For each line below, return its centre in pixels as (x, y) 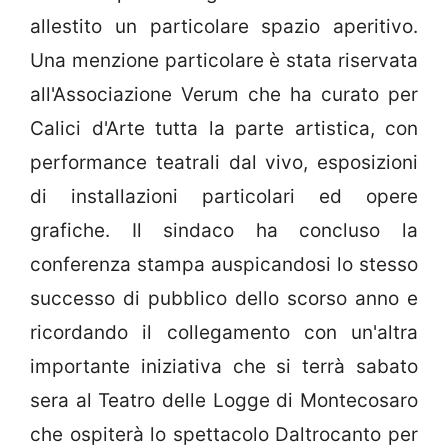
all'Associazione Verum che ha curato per (224, 95)
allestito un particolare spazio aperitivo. (224, 27)
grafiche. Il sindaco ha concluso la (224, 231)
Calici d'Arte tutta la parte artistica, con (224, 129)
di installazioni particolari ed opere (224, 197)
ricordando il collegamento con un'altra (224, 333)
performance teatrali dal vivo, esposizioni (224, 163)
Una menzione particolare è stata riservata (224, 61)
